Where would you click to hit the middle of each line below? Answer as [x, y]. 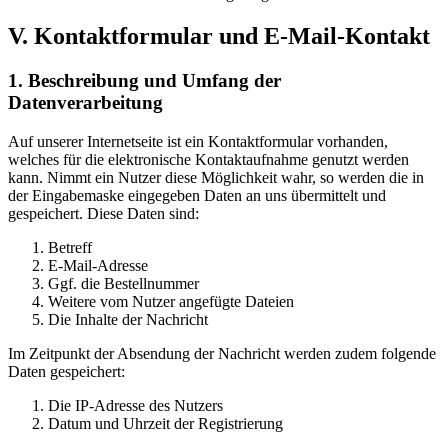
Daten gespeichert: [66, 371]
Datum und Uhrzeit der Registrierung [165, 423]
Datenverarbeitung [85, 102]
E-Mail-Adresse [98, 265]
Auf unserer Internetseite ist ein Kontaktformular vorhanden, [198, 141]
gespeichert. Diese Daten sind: [103, 213]
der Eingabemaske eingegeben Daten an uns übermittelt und [197, 195]
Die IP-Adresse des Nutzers [135, 405]
